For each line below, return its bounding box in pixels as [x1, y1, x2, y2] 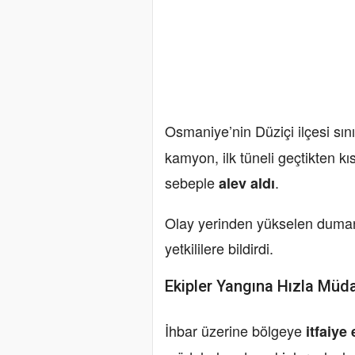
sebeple [165, 172, 219, 193]
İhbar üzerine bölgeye [165, 320, 306, 342]
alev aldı [219, 173, 275, 194]
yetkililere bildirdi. [165, 238, 273, 259]
